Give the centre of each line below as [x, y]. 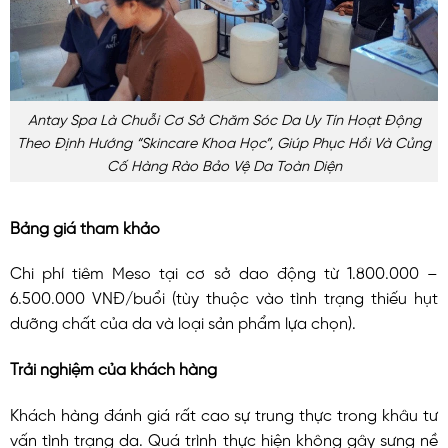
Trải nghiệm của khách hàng [113, 367]
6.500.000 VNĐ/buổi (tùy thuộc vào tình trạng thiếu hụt [224, 296]
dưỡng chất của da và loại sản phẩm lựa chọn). [183, 321]
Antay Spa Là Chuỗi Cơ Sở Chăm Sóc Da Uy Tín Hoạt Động [224, 117]
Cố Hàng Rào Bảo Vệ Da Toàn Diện [224, 163]
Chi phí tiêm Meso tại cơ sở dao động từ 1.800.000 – [224, 271]
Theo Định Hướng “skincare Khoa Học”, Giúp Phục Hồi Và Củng [224, 140]
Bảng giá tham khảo [85, 225]
